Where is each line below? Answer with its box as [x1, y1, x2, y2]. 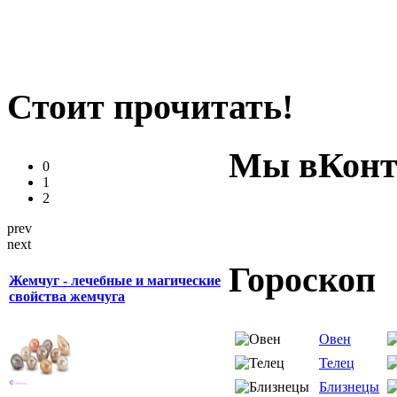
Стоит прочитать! [7, 86, 293, 127]
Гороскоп [229, 259, 376, 300]
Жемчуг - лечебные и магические [9, 272, 221, 288]
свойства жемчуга [9, 288, 125, 304]
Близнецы [319, 378, 379, 394]
